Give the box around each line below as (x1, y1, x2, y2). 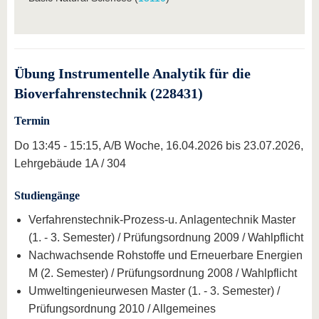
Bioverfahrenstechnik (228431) (14, 85, 203, 101)
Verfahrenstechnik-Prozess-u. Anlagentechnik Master (28, 214, 296, 226)
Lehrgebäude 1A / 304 (14, 157, 126, 169)
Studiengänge (14, 189, 80, 202)
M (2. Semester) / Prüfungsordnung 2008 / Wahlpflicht (28, 267, 297, 280)
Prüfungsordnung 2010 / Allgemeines (28, 303, 216, 315)
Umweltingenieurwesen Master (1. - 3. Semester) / (28, 285, 280, 298)
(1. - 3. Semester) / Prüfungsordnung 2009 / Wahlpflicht (28, 231, 303, 244)
